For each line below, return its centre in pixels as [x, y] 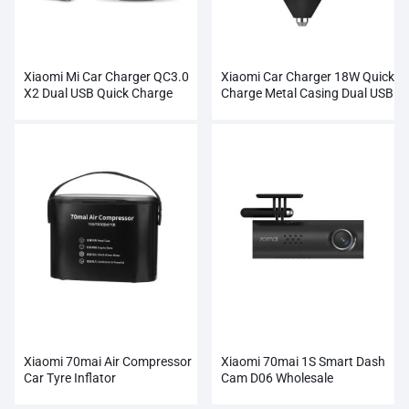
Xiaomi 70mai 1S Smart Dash [303, 361]
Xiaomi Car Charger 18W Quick [308, 76]
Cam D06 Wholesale [277, 378]
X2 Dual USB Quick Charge [98, 93]
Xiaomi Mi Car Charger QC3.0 [106, 76]
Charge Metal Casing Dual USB [307, 93]
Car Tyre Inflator [70, 378]
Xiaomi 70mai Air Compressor [108, 361]
